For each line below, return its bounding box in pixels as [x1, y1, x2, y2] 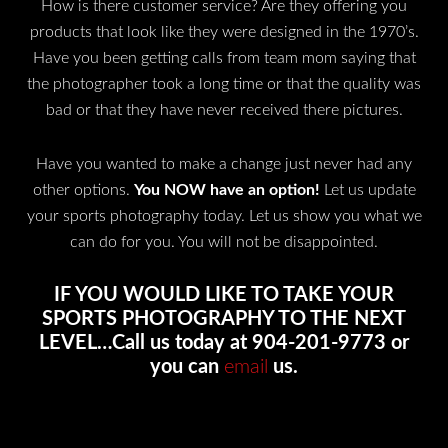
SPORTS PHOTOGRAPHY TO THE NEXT [42, 309, 406, 329]
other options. [32, 182, 134, 198]
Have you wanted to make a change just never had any [36, 156, 412, 172]
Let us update [323, 182, 416, 198]
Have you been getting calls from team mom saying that [32, 50, 416, 66]
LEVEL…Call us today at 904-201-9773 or [39, 333, 409, 353]
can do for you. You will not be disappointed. [70, 234, 378, 250]
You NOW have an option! [133, 182, 324, 198]
